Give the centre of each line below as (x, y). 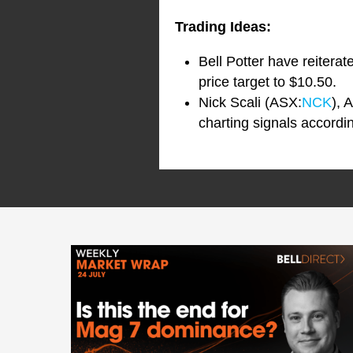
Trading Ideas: (223, 27)
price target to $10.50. (268, 82)
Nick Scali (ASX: (250, 103)
